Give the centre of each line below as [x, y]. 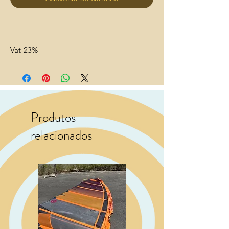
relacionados [61, 136]
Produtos [53, 118]
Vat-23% [24, 50]
